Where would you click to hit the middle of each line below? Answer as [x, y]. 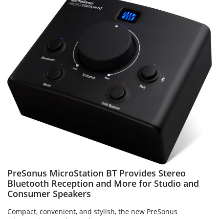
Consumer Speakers [49, 193]
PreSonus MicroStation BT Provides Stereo [97, 173]
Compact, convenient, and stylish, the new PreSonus [92, 211]
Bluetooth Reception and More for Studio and [103, 183]
